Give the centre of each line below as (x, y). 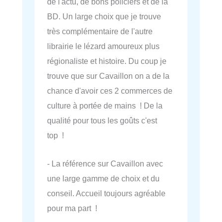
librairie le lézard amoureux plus (103, 46)
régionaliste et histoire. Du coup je (107, 61)
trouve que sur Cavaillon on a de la (108, 76)
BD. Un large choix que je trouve (104, 17)
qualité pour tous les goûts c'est (102, 121)
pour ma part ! (72, 208)
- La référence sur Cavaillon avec (105, 163)
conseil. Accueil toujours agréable (106, 193)
